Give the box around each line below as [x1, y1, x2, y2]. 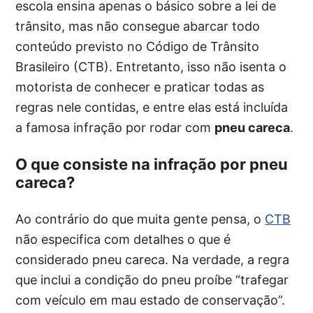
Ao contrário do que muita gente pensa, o [15, 212, 265, 226]
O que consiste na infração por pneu [15, 155, 289, 173]
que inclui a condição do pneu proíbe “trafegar [15, 272, 289, 287]
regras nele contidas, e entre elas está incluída [15, 100, 289, 115]
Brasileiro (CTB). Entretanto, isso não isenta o [15, 59, 287, 74]
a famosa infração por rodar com [15, 120, 215, 135]
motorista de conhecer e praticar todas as [15, 80, 265, 94]
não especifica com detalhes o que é [15, 232, 231, 247]
